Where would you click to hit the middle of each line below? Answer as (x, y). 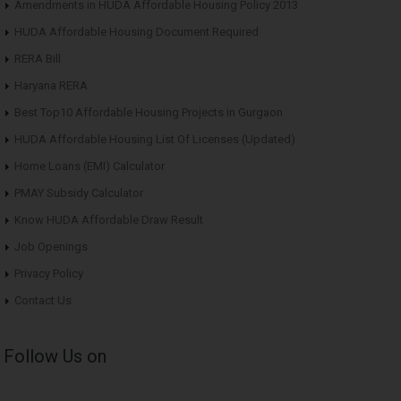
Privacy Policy (49, 274)
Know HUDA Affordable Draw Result (109, 220)
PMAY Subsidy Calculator (79, 193)
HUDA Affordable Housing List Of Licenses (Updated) (155, 140)
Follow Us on (55, 357)
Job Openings (51, 247)
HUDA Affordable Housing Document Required (137, 32)
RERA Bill (38, 59)
